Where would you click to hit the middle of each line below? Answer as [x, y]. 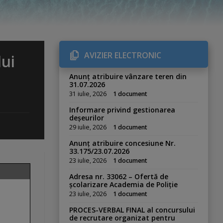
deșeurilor [87, 118]
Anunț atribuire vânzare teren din [128, 76]
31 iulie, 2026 [88, 94]
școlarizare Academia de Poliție [124, 184]
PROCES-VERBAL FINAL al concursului [132, 210]
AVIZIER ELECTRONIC [123, 55]
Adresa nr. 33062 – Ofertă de [119, 176]
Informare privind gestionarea [122, 110]
